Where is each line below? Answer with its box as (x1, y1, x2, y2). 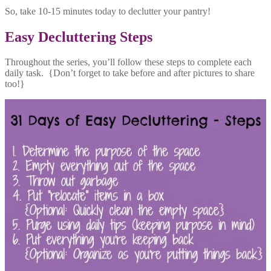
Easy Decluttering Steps (5, 28, 152, 45)
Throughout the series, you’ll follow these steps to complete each (5, 57, 252, 68)
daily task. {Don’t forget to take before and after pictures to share (5, 68, 255, 79)
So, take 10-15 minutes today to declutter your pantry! (5, 5, 211, 16)
